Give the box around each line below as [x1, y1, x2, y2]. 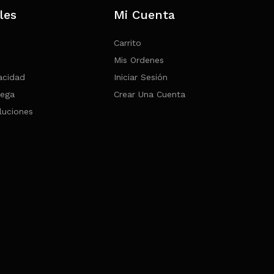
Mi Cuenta [113, 7, 175, 22]
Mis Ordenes [113, 54, 164, 65]
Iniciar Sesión [113, 72, 168, 82]
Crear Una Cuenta [113, 89, 185, 99]
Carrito [113, 37, 141, 48]
